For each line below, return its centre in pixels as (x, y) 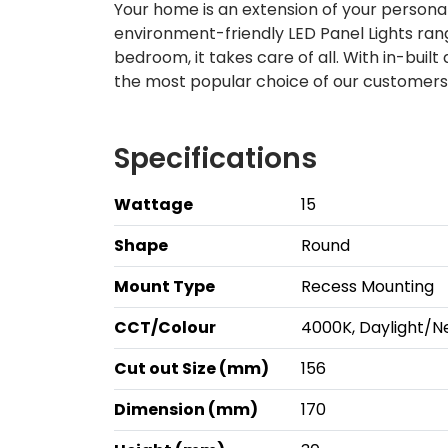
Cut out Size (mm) (191, 368)
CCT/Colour (165, 327)
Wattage (153, 204)
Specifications (215, 158)
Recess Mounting (367, 286)
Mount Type (164, 286)
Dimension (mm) (186, 409)
